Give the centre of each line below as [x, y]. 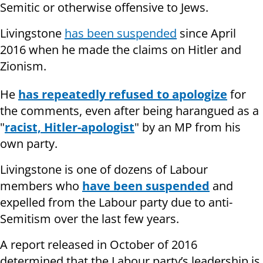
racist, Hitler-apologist [70, 127]
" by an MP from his [188, 127]
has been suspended [121, 33]
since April [206, 33]
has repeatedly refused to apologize [123, 95]
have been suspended [146, 186]
